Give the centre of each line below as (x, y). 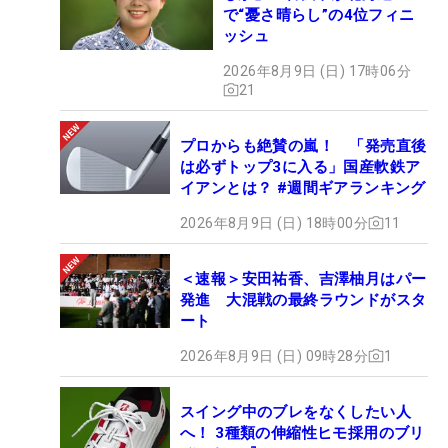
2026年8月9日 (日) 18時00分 (274, 222)
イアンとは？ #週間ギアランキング (303, 187)
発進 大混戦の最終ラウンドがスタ (303, 299)
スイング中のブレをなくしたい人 (295, 411)
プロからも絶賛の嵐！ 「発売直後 (303, 145)
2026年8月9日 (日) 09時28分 (274, 355)
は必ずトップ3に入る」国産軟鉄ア (300, 166)
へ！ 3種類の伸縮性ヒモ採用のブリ (302, 432)
